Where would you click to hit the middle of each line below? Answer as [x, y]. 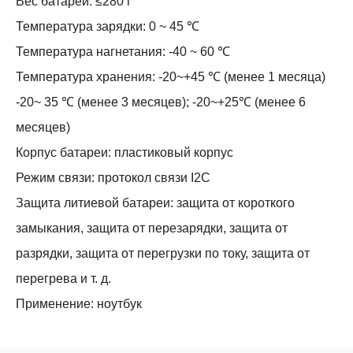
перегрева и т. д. [63, 279]
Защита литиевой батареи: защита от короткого [155, 203]
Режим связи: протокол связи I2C [113, 178]
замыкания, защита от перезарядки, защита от [152, 228]
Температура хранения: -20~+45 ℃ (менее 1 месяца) [171, 77]
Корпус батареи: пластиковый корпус [124, 152]
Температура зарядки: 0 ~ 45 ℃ [108, 26]
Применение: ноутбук [79, 304]
